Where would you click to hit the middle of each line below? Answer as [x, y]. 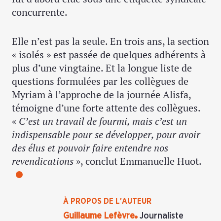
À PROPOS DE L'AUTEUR [107, 202]
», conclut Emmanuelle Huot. [138, 161]
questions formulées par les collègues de [100, 81]
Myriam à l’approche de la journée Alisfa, [101, 95]
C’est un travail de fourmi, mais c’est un [103, 121]
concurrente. [40, 12]
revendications [43, 161]
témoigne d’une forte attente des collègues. [106, 108]
